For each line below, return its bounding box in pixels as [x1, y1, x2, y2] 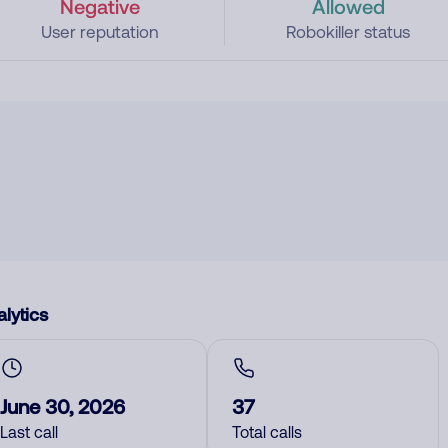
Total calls [232, 423, 302, 441]
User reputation [40, 22, 159, 42]
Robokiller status [286, 22, 411, 42]
